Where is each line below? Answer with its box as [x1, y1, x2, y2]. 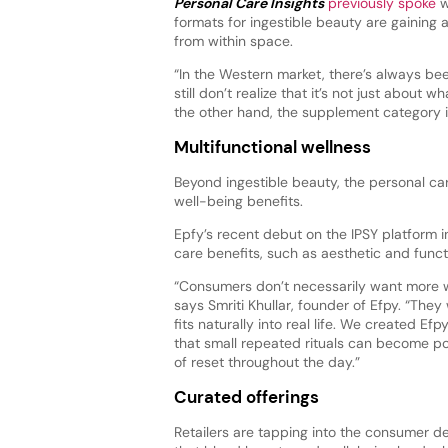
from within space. [173, 31, 293, 50]
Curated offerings [173, 386, 319, 409]
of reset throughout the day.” [173, 352, 360, 371]
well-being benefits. [173, 191, 303, 210]
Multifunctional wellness [173, 135, 371, 158]
